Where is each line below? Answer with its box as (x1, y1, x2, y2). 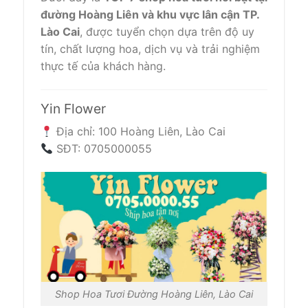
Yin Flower (41, 100, 106, 117)
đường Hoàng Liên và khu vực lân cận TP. (41, 7, 259, 21)
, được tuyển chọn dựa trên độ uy (80, 24, 254, 38)
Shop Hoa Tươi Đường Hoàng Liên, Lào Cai (55, 288, 253, 300)
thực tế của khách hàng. (41, 58, 166, 73)
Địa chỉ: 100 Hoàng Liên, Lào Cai (53, 124, 226, 139)
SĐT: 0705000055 (53, 142, 153, 156)
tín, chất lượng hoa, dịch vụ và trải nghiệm (41, 41, 260, 56)
